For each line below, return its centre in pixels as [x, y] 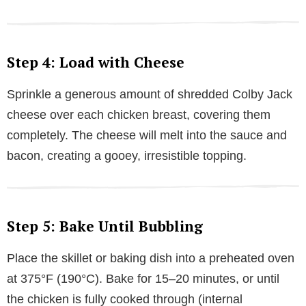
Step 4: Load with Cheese [96, 62]
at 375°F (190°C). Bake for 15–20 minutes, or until [143, 279]
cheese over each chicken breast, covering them [139, 115]
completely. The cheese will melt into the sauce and [147, 136]
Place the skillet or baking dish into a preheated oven [151, 259]
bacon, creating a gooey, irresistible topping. [127, 156]
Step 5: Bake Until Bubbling [105, 226]
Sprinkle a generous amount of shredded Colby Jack [150, 95]
